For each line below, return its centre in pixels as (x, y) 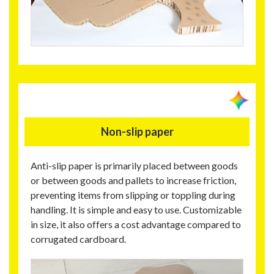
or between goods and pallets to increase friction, (133, 180)
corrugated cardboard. (78, 239)
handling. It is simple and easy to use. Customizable (136, 209)
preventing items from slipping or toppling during (133, 194)
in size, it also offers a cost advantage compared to (136, 224)
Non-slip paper (137, 131)
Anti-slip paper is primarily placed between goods (134, 165)
